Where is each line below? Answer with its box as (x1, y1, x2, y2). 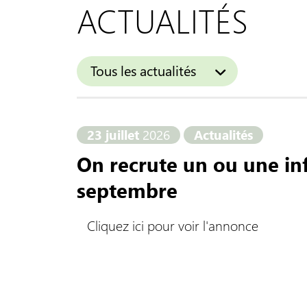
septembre (77, 177, 177, 203)
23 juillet (87, 126, 143, 143)
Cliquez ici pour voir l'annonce (77, 216, 258, 234)
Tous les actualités (90, 61, 196, 79)
